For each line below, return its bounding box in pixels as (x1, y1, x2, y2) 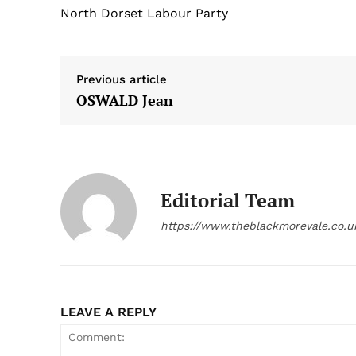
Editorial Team (161, 188, 295, 214)
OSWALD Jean (76, 91, 173, 110)
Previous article (76, 72, 167, 87)
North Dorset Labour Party (60, 6, 228, 21)
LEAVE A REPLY (60, 304, 157, 320)
